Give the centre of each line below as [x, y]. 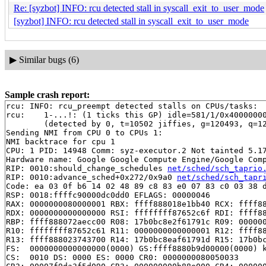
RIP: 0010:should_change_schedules [87, 168]
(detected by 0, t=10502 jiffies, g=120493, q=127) [25, 123]
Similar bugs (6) [49, 60]
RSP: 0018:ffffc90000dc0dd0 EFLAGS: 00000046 [108, 195]
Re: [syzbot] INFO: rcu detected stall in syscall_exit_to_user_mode [139, 8]
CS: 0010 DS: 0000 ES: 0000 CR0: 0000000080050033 [122, 257]
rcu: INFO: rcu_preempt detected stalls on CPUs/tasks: [132, 106]
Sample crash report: [47, 94]
